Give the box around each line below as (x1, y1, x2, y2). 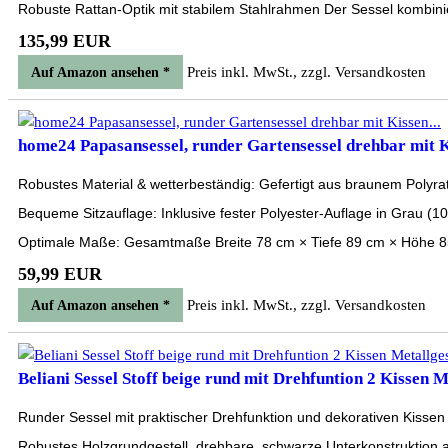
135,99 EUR (18, 31, 111, 51)
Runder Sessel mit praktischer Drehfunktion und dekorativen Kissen (18, 409, 445, 425)
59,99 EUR (18, 264, 102, 284)
